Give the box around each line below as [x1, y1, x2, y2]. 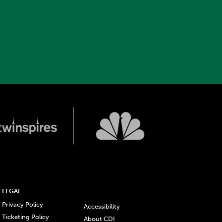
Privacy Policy [1, 200, 43, 208]
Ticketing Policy [1, 213, 49, 221]
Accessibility [83, 202, 120, 210]
